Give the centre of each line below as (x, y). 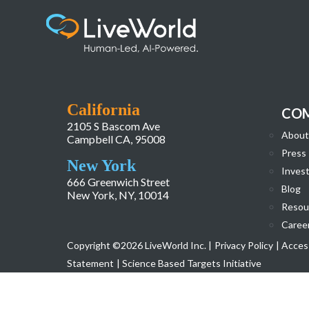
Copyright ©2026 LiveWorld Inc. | (140, 245)
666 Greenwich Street (119, 181)
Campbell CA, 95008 (117, 139)
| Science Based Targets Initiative (189, 263)
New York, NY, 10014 (118, 195)
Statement (91, 263)
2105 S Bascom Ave (114, 126)
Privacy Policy (244, 245)
